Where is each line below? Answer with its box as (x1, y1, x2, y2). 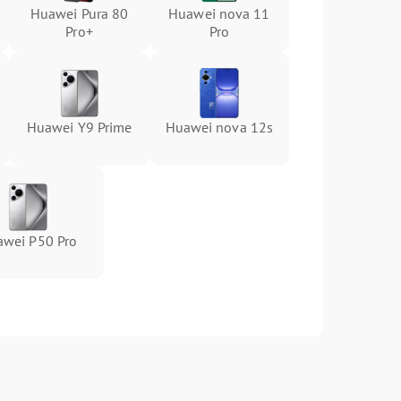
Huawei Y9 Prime (26, 118, 132, 136)
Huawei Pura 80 (30, 4, 129, 22)
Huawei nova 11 (168, 4, 270, 22)
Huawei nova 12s (165, 118, 274, 136)
